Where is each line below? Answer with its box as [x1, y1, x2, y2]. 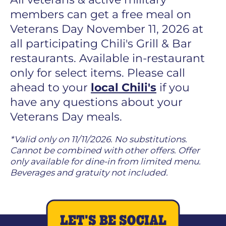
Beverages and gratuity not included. [10, 167, 168, 178]
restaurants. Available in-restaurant [10, 51, 205, 65]
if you [156, 80, 190, 94]
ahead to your [10, 80, 91, 94]
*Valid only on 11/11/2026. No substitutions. [10, 134, 187, 144]
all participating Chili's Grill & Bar [10, 36, 192, 50]
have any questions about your [10, 95, 183, 109]
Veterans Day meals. [10, 109, 125, 124]
